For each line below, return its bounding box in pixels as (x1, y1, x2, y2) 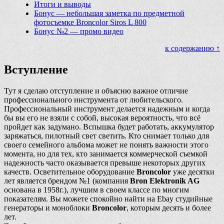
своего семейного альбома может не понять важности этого (4, 140, 208, 149)
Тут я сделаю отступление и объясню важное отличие (4, 86, 188, 95)
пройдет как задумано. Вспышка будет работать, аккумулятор (4, 122, 214, 131)
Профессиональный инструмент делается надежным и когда (4, 104, 210, 113)
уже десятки (171, 167, 214, 176)
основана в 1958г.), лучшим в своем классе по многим (4, 185, 189, 194)
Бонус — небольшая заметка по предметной (34, 8, 184, 17)
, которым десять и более (126, 203, 211, 212)
